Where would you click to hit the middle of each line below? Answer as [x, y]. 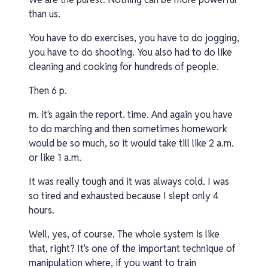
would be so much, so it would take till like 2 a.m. [131, 143]
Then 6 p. [48, 91]
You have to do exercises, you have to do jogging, [134, 38]
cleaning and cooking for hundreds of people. [124, 67]
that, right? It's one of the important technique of [132, 249]
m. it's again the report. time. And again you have [131, 115]
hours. [42, 210]
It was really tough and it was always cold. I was [129, 182]
